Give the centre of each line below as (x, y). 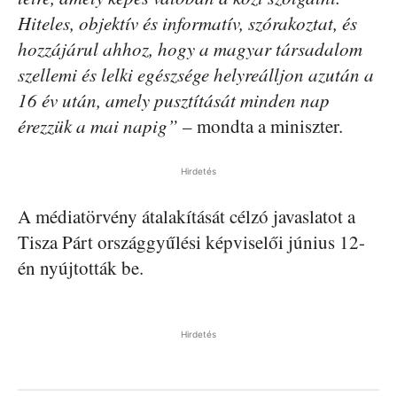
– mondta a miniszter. (261, 125)
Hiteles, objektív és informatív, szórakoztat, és (187, 23)
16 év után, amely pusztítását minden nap (174, 100)
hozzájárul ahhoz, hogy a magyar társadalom (190, 48)
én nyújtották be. (81, 267)
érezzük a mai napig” (98, 125)
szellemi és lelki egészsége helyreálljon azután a (196, 74)
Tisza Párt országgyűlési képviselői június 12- (191, 241)
